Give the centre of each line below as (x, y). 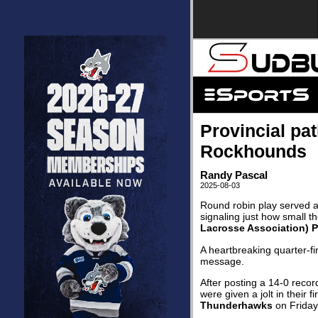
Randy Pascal (234, 175)
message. (222, 261)
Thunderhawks (236, 306)
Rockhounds (253, 151)
